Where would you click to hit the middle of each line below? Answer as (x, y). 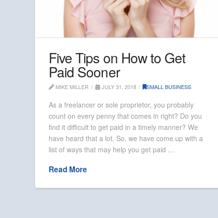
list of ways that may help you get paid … (112, 149)
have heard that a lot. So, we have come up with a (126, 138)
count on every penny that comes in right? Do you (126, 116)
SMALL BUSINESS (169, 87)
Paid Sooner (84, 72)
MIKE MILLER (72, 87)
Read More (68, 170)
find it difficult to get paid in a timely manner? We (124, 127)
